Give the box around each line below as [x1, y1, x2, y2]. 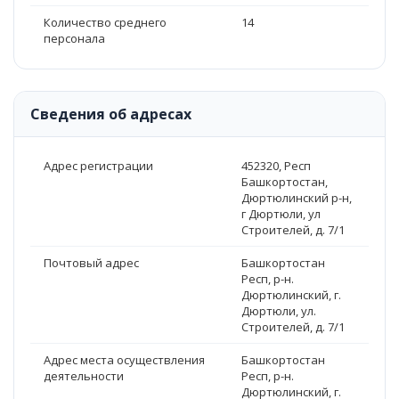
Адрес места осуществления [44, 352, 205, 368]
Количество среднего [44, 14, 167, 30]
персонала [44, 30, 105, 46]
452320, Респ [240, 158, 311, 174]
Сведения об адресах [30, 104, 191, 124]
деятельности [44, 368, 124, 384]
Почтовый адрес [44, 255, 139, 271]
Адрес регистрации [44, 158, 153, 174]
